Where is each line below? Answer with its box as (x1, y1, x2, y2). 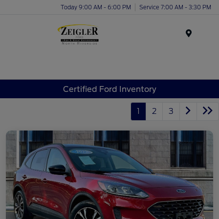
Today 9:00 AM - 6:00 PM (61, 3, 131, 11)
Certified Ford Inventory (63, 84, 156, 94)
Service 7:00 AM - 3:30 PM (139, 3, 211, 11)
